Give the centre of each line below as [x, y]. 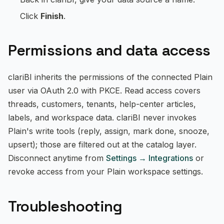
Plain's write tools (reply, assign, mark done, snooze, [109, 131]
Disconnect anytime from [57, 158]
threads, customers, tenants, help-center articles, [102, 104]
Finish [52, 16]
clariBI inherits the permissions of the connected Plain [110, 77]
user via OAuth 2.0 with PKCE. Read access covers [104, 90]
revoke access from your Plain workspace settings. [105, 171]
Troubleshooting [65, 206]
